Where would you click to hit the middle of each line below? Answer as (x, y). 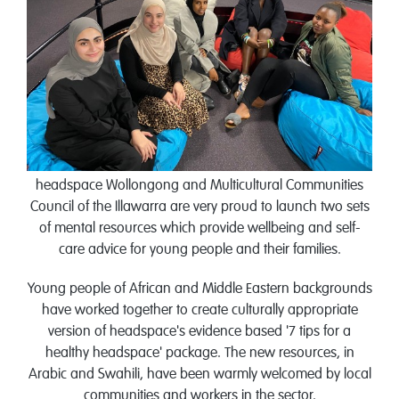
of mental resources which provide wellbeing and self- (199, 229)
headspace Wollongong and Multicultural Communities (199, 186)
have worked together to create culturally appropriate (199, 311)
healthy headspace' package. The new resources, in (199, 354)
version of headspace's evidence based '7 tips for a (199, 332)
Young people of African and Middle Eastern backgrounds (199, 289)
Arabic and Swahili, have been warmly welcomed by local (199, 375)
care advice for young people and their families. (199, 250)
